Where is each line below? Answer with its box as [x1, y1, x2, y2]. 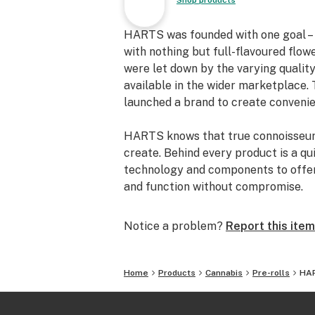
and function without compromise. [124, 180, 303, 193]
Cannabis [205, 268, 243, 278]
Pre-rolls [252, 268, 290, 278]
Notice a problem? [124, 219, 223, 233]
